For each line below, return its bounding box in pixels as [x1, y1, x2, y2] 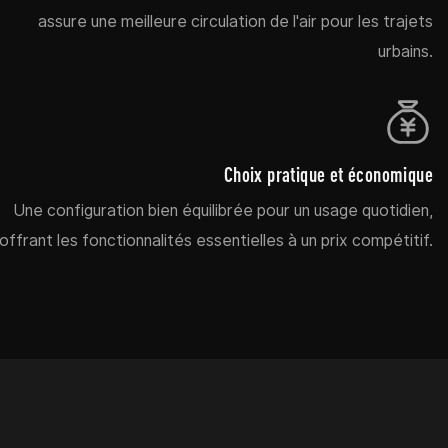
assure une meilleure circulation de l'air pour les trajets [38, 11, 433, 31]
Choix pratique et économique [223, 162, 433, 186]
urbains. [378, 41, 433, 61]
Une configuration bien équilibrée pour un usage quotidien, [13, 200, 433, 220]
